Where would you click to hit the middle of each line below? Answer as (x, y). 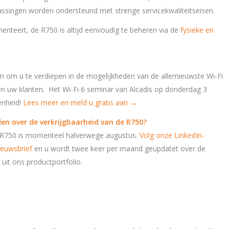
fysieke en (197, 30)
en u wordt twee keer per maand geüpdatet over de (119, 149)
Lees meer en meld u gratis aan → (80, 103)
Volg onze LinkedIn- (172, 135)
